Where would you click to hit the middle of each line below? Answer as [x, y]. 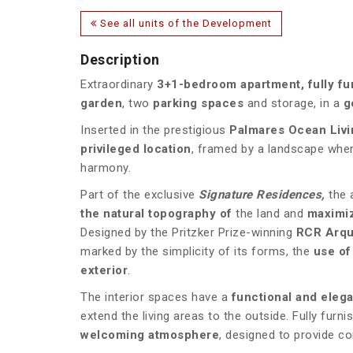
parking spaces [198, 104]
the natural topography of [156, 214]
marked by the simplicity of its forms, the [197, 252]
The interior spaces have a [156, 297]
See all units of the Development [184, 24]
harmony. [106, 168]
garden [101, 104]
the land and [269, 214]
